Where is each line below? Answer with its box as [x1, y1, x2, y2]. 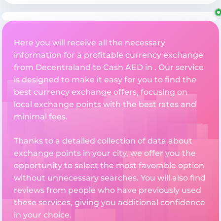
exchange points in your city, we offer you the [14, 148, 196, 158]
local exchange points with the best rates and [14, 100, 196, 110]
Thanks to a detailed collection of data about [14, 136, 192, 146]
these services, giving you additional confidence [14, 198, 205, 208]
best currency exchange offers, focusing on [14, 87, 187, 97]
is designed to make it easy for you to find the [14, 75, 196, 85]
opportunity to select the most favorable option [14, 161, 204, 171]
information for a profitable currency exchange [14, 50, 203, 60]
